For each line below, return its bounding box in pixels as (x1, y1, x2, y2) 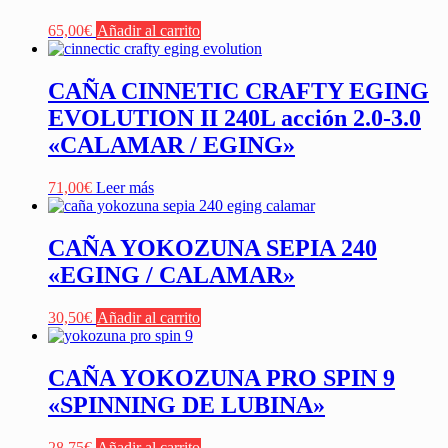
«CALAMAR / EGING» (48, 132, 295, 159)
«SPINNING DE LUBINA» (48, 391, 325, 418)
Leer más (96, 178, 154, 196)
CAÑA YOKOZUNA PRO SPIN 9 (48, 364, 395, 391)
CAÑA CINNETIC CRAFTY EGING (48, 78, 429, 105)
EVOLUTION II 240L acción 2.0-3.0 (48, 105, 421, 132)
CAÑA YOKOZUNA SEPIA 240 (48, 234, 377, 261)
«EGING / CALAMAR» (48, 261, 295, 288)
